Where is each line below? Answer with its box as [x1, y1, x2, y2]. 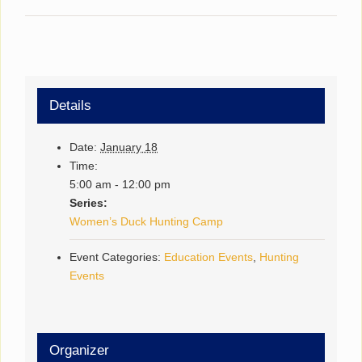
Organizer [49, 342, 110, 358]
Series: [69, 196, 108, 209]
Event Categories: [69, 250, 162, 263]
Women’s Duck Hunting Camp [69, 214, 224, 228]
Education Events [164, 250, 254, 263]
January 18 [100, 140, 158, 154]
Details [49, 97, 92, 113]
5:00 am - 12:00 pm [69, 177, 171, 191]
